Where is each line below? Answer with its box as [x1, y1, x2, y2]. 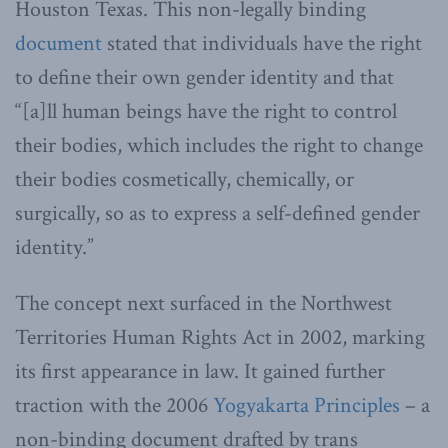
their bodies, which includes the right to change [15, 130, 423, 160]
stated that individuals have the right [102, 28, 422, 58]
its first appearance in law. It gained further [15, 356, 385, 386]
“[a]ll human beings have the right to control [15, 96, 397, 126]
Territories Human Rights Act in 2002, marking [15, 322, 425, 352]
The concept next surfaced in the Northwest [15, 288, 392, 318]
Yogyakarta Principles [213, 390, 400, 420]
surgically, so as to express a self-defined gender [15, 198, 420, 228]
